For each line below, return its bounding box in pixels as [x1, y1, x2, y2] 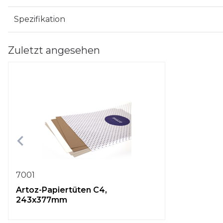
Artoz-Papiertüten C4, [16, 185, 107, 195]
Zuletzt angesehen [8, 44, 100, 56]
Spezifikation [14, 14, 65, 24]
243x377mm [16, 195, 67, 205]
